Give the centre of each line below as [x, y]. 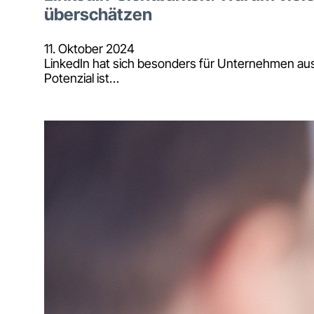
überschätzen [98, 14]
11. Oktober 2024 [89, 48]
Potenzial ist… [82, 78]
